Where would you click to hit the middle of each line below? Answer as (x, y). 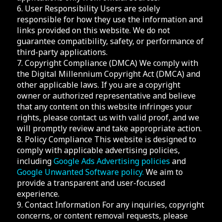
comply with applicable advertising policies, (98, 150)
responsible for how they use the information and (110, 19)
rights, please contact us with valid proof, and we (108, 117)
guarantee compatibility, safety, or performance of (110, 41)
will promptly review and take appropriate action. (109, 128)
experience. (38, 194)
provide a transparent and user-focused (91, 183)
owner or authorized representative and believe (106, 95)
